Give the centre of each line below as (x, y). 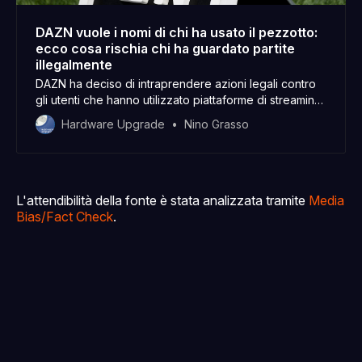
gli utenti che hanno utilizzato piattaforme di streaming (179, 100)
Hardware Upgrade (113, 124)
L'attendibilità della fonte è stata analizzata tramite (162, 201)
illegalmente (74, 65)
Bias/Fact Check (65, 217)
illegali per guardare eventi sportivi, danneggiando (171, 116)
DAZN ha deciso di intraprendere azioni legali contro (176, 84)
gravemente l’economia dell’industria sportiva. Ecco (173, 133)
